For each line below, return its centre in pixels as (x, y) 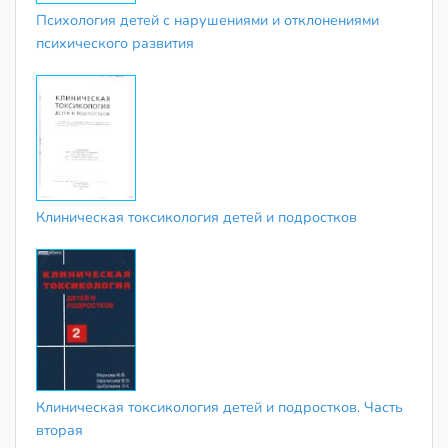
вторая (59, 430)
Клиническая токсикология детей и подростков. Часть (219, 407)
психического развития (115, 42)
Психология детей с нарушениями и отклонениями (207, 19)
